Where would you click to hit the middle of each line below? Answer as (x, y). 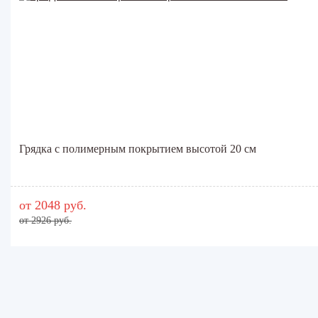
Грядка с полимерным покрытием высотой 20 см (138, 148)
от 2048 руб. (53, 205)
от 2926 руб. (45, 220)
